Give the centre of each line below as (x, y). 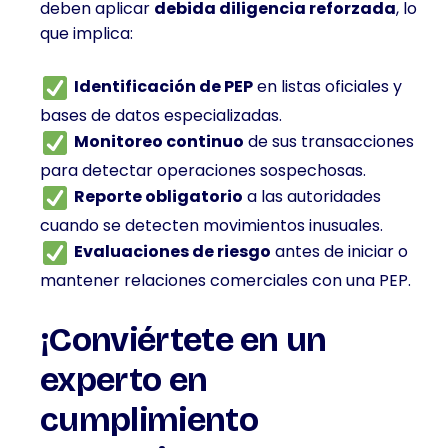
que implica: (86, 33)
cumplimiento (149, 419)
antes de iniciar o (339, 252)
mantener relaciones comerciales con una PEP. (225, 280)
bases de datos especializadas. (161, 115)
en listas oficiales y (327, 87)
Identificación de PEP (163, 87)
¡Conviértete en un (183, 339)
